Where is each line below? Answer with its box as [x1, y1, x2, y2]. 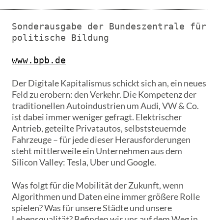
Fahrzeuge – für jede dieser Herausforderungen [11, 134, 191, 145]
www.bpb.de [11, 55, 66, 66]
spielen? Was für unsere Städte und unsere [11, 202, 172, 214]
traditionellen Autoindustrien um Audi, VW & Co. [11, 100, 199, 111]
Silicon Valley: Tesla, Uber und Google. [11, 157, 156, 168]
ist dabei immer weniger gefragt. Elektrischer [11, 111, 182, 123]
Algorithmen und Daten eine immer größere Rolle [11, 191, 200, 202]
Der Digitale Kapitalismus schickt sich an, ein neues [11, 78, 206, 89]
